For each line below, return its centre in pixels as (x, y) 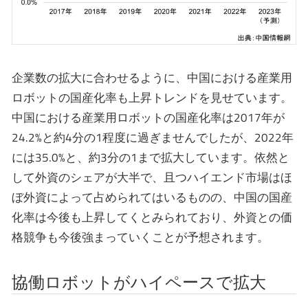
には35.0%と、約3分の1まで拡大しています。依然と (151, 158)
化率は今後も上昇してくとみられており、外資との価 (152, 218)
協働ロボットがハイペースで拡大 (139, 282)
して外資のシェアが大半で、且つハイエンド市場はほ (152, 178)
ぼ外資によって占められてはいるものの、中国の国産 (152, 198)
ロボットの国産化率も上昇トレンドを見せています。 (152, 98)
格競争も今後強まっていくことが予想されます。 (140, 238)
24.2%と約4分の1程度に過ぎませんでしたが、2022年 (153, 138)
